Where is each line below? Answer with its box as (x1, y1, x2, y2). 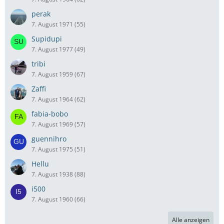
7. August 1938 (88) (31, 170, 85, 179)
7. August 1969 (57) (31, 120, 85, 129)
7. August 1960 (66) (31, 195, 85, 204)
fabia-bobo (31, 109, 68, 119)
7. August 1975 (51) (31, 145, 85, 154)
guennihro (31, 134, 66, 144)
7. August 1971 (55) (31, 20, 85, 29)
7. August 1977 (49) (31, 45, 85, 54)
